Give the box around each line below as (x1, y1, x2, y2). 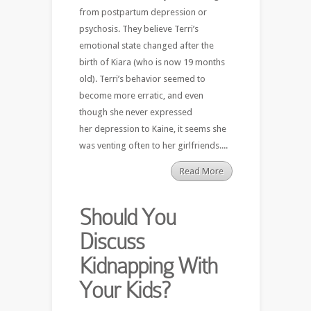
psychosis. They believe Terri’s (78, 23, 199, 34)
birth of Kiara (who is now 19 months (78, 56, 225, 67)
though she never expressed (78, 106, 192, 117)
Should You (78, 204, 176, 230)
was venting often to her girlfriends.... (78, 140, 228, 151)
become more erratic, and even (78, 90, 203, 101)
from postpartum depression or (78, 6, 207, 17)
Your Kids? (78, 277, 169, 303)
